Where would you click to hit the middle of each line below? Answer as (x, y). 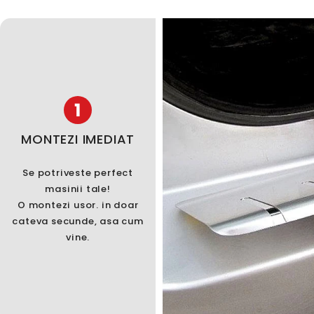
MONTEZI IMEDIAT (78, 139)
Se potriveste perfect (78, 172)
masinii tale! (78, 189)
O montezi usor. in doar (78, 205)
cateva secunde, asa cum (78, 221)
